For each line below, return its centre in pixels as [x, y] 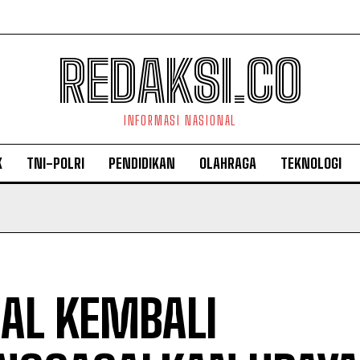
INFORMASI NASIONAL [180, 120]
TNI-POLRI [55, 163]
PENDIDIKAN [142, 163]
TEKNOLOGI [311, 163]
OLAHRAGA [228, 163]
